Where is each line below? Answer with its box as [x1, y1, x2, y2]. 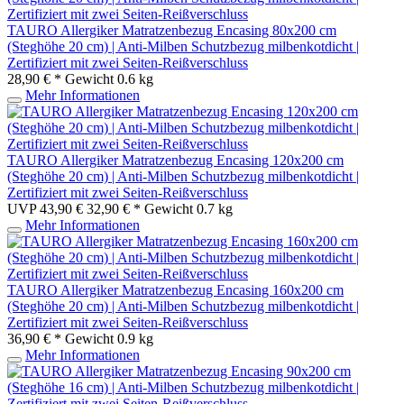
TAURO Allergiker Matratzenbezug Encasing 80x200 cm [7, 22, 336, 38]
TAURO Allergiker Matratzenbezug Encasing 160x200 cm [7, 281, 344, 298]
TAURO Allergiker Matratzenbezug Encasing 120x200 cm [7, 151, 344, 168]
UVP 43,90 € [7, 200, 87, 216]
